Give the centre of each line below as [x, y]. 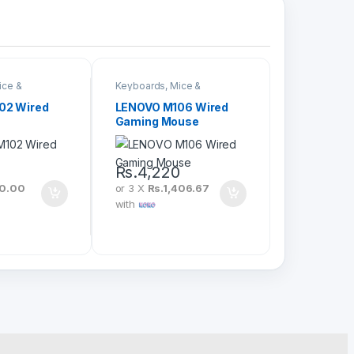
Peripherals [141, 95]
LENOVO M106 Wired [172, 107]
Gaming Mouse [157, 122]
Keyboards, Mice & [158, 85]
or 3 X [131, 188]
